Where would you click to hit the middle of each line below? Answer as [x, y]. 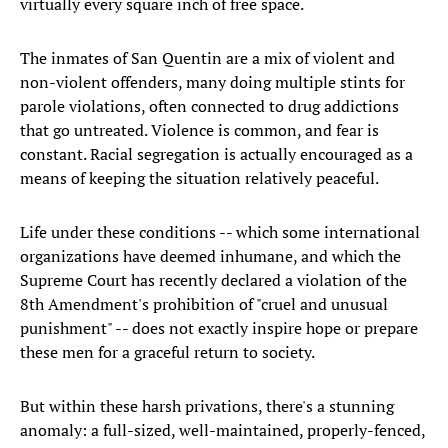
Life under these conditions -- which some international [220, 232]
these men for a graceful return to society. [167, 352]
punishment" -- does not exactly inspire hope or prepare [219, 328]
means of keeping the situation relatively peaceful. [199, 178]
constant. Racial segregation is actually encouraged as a [216, 154]
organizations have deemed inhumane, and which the [210, 256]
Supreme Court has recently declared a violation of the [213, 280]
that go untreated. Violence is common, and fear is [199, 130]
